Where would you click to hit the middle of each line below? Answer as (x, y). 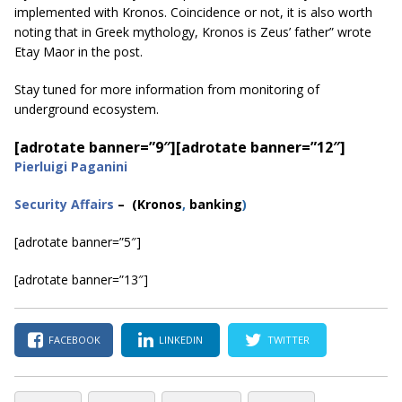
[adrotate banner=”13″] (81, 279)
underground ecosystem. (87, 109)
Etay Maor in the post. (79, 51)
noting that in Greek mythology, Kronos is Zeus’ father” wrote (193, 31)
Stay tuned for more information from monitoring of (167, 89)
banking (214, 204)
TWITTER (288, 340)
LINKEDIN (181, 340)
